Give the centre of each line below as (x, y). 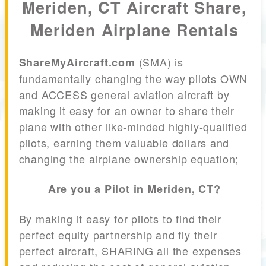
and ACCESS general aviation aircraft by (124, 95)
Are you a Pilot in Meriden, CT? (134, 189)
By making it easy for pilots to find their (120, 219)
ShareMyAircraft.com (77, 63)
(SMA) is (159, 62)
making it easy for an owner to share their (127, 111)
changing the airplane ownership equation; (129, 159)
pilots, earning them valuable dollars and (124, 143)
